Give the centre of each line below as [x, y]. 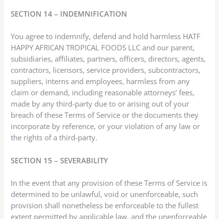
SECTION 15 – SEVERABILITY [60, 160]
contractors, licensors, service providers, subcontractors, [106, 70]
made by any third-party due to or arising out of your [100, 104]
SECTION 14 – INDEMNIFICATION [69, 13]
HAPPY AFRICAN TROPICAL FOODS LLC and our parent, [103, 48]
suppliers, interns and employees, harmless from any [100, 81]
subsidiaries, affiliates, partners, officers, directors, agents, [109, 59]
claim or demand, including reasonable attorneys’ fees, [103, 93]
